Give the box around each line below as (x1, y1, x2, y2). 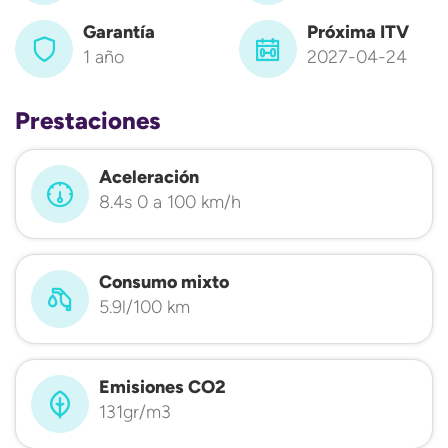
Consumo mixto (99, 271, 229, 293)
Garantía (83, 21, 155, 43)
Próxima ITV (307, 21, 409, 43)
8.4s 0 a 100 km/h (99, 191, 241, 213)
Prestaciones (15, 106, 161, 135)
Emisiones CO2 (99, 376, 226, 398)
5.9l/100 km (99, 296, 190, 318)
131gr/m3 (99, 401, 171, 423)
